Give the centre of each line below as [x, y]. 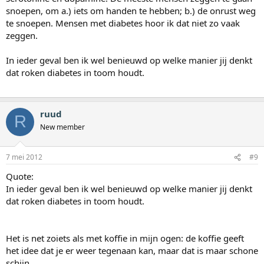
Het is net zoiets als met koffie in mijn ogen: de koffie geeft [125, 238]
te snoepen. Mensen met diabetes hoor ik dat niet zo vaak [123, 23]
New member [62, 127]
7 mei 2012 [24, 157]
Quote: [20, 176]
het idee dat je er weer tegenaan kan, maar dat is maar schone [132, 251]
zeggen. [22, 35]
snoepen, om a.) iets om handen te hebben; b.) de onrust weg [131, 10]
